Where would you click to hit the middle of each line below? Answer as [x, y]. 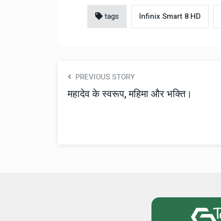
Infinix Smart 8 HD [170, 16]
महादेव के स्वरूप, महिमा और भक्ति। [130, 94]
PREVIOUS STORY [103, 77]
